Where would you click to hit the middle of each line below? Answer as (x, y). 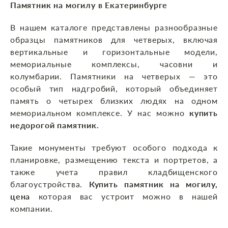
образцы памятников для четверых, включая (114, 40)
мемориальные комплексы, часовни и (114, 64)
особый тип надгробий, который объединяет (114, 89)
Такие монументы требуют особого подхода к (114, 148)
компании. (32, 209)
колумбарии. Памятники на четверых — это (114, 76)
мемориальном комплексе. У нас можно (100, 113)
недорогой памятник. (55, 125)
